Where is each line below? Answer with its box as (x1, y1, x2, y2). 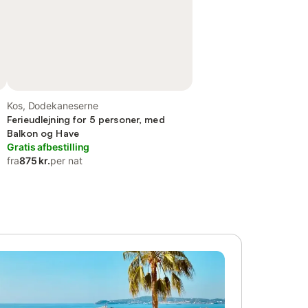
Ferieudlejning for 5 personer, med (7, 113, 165, 125)
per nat (50, 155, 82, 166)
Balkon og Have (7, 127, 79, 139)
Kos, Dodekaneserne (7, 100, 98, 111)
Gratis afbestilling (7, 141, 90, 153)
